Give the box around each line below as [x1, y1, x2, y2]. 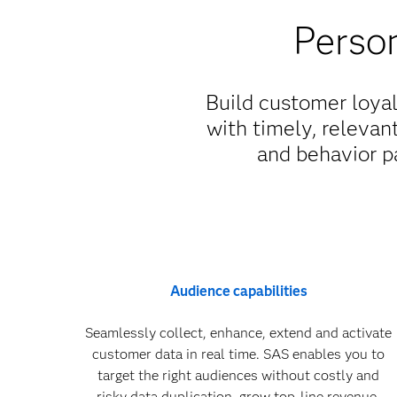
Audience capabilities [169, 283, 307, 300]
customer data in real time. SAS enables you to [92, 346, 385, 362]
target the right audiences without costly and [97, 367, 380, 384]
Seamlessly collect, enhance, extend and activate [85, 324, 393, 341]
